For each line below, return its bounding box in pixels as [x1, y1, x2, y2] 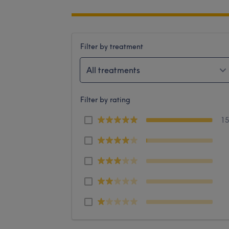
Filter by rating [80, 95, 130, 104]
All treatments [86, 64, 140, 75]
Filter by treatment [80, 41, 143, 51]
